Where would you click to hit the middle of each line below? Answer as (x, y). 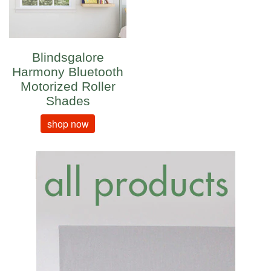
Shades (68, 101)
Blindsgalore (68, 57)
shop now (68, 124)
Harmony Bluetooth (68, 72)
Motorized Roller (68, 87)
